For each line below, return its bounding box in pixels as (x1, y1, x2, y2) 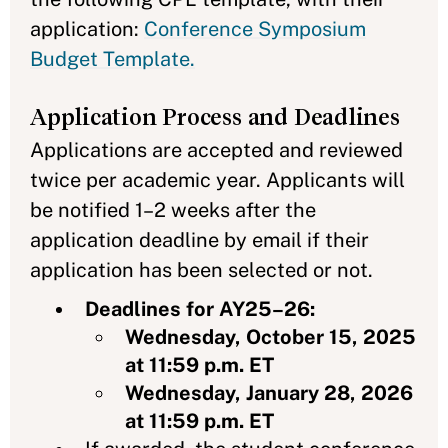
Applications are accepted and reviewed (30, 137, 403, 162)
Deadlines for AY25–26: (85, 296, 315, 321)
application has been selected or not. (30, 257, 373, 282)
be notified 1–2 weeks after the (30, 197, 316, 222)
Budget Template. (30, 46, 195, 71)
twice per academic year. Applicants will (30, 167, 405, 192)
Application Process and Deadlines (30, 103, 400, 130)
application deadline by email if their (30, 227, 369, 252)
